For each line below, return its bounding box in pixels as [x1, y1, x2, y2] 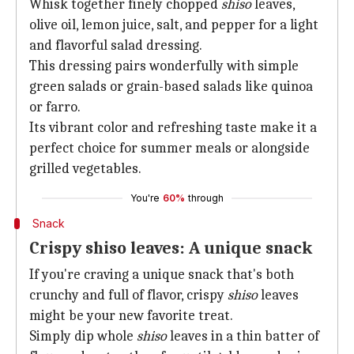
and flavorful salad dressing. [29, 37, 202, 54]
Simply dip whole [29, 328, 137, 345]
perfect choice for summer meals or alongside [29, 140, 310, 156]
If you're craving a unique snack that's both [29, 266, 294, 283]
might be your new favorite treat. [29, 307, 233, 324]
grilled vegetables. [29, 160, 141, 177]
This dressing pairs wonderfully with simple [29, 58, 299, 74]
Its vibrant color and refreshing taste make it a [29, 119, 317, 136]
